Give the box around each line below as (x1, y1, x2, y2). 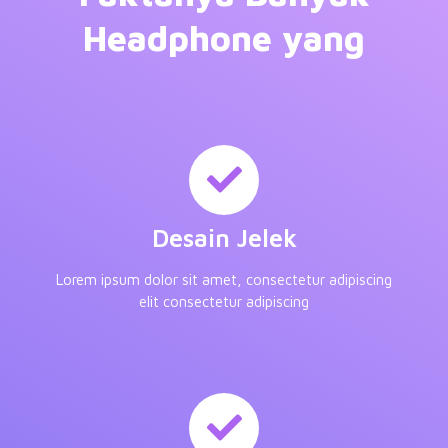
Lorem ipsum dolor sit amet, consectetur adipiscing (56, 270, 392, 288)
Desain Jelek (151, 222, 297, 252)
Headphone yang (83, 16, 365, 58)
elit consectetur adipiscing (139, 292, 309, 310)
